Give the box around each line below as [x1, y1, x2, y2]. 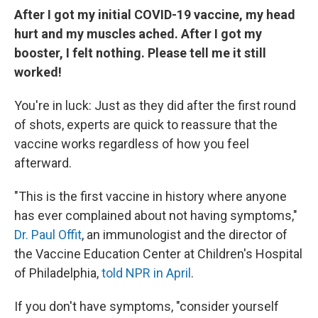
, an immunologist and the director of [82, 227, 287, 242]
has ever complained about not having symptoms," [14, 208, 297, 223]
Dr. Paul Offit [14, 227, 82, 242]
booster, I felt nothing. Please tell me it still [14, 45, 266, 60]
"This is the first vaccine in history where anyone [14, 189, 287, 204]
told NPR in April [102, 265, 191, 280]
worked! [14, 65, 62, 79]
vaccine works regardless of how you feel [14, 136, 249, 151]
